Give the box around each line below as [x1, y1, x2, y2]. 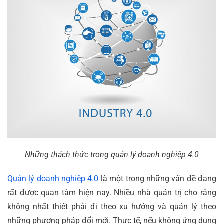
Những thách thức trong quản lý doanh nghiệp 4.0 [25, 149, 199, 159]
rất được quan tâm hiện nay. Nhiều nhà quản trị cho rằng [7, 187, 216, 197]
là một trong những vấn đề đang [98, 173, 217, 183]
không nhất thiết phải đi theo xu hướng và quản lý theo [7, 201, 216, 211]
